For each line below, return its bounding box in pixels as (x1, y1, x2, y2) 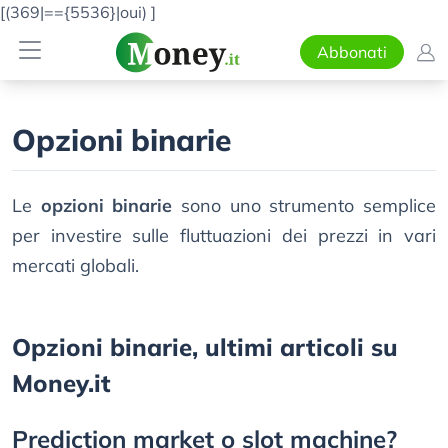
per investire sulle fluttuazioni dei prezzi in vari (12, 224, 436, 247)
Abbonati (316, 42, 387, 62)
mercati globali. (12, 254, 139, 277)
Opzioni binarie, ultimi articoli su (12, 332, 398, 362)
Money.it (12, 368, 111, 398)
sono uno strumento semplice (172, 194, 437, 217)
